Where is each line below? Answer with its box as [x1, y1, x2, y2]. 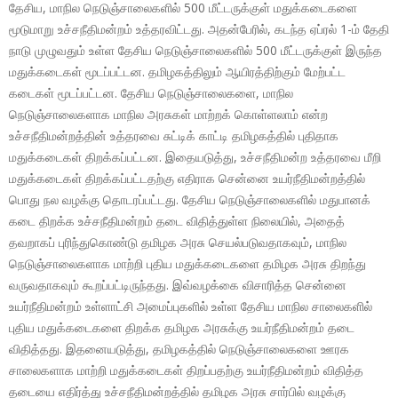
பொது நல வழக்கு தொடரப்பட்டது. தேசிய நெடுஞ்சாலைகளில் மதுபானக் [9, 191, 370, 209]
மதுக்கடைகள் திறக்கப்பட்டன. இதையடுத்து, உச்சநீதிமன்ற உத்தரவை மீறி [9, 148, 381, 166]
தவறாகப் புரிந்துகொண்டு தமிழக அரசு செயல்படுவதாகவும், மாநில [9, 234, 346, 251]
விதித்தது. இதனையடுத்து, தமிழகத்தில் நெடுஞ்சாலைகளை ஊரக [9, 340, 349, 358]
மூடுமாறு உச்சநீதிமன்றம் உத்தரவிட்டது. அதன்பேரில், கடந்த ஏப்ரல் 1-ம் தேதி [9, 20, 389, 38]
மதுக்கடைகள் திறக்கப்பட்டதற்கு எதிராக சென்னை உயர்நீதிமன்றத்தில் [9, 170, 365, 187]
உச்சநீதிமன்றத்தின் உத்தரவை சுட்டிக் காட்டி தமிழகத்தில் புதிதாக [9, 127, 338, 145]
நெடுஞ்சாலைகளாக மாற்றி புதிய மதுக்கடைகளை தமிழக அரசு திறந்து [9, 255, 366, 273]
